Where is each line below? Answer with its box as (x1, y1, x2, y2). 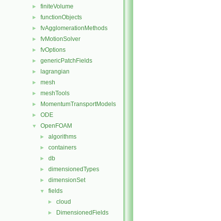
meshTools (40, 90, 70, 97)
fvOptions (40, 46, 66, 53)
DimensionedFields (56, 209, 109, 216)
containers (48, 144, 76, 151)
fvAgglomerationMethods (40, 25, 108, 32)
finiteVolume (40, 3, 74, 10)
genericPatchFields (40, 57, 92, 64)
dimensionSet (48, 177, 85, 184)
